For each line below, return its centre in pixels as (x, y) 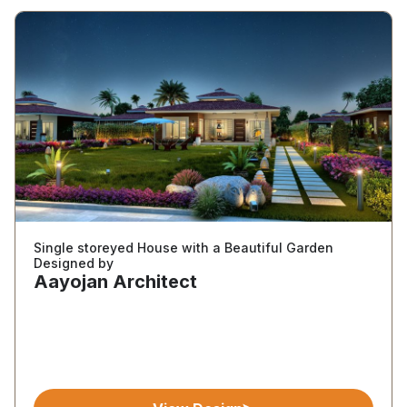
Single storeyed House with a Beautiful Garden (184, 248)
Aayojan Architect (115, 282)
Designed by (74, 263)
